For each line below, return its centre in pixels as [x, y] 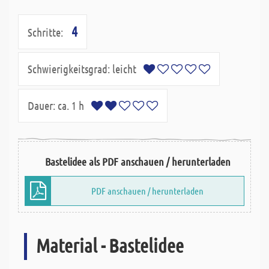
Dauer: [43, 106]
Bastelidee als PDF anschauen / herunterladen [138, 162]
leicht [127, 69]
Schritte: [45, 32]
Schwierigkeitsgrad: [69, 69]
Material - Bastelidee [110, 246]
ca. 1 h [74, 106]
